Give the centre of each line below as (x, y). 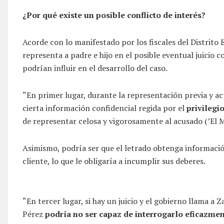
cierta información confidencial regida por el (103, 108)
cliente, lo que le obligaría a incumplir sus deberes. (114, 161)
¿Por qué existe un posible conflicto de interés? (114, 15)
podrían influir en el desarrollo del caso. (95, 68)
